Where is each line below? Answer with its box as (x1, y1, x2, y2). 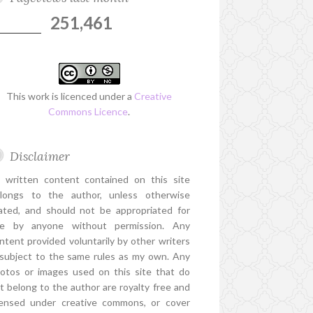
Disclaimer (10, 148, 71, 165)
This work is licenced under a (6, 90, 135, 103)
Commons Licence (48, 105, 129, 118)
